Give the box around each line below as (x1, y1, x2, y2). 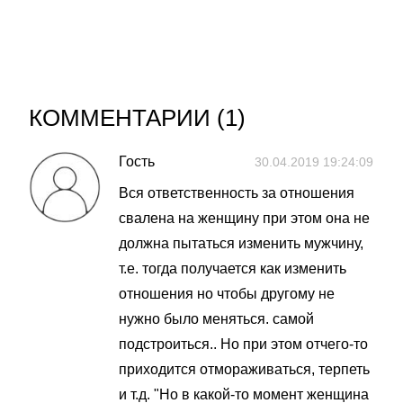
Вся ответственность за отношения (119, 185, 354, 201)
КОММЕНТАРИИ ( (29, 104, 225, 131)
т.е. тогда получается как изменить (119, 261, 346, 276)
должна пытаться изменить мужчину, (119, 236, 363, 251)
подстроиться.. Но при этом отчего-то (119, 336, 368, 352)
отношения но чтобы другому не (119, 286, 335, 301)
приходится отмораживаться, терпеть (119, 362, 370, 377)
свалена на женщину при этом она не (119, 210, 370, 226)
